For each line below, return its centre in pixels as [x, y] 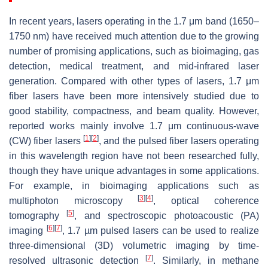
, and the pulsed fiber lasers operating [179, 141]
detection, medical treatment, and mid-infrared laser [134, 66]
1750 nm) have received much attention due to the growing [134, 36]
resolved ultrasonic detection [77, 260]
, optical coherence [206, 200]
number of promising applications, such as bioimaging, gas [134, 51]
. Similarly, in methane [206, 260]
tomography [38, 215]
